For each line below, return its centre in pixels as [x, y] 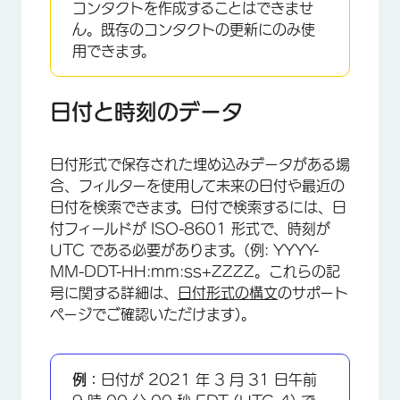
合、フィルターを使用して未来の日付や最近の [197, 185]
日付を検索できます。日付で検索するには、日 [198, 207]
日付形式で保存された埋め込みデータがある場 [200, 164]
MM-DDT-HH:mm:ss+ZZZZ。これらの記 [195, 271]
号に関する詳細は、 [114, 292]
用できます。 [114, 50]
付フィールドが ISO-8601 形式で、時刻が [190, 228]
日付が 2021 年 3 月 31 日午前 [209, 379]
